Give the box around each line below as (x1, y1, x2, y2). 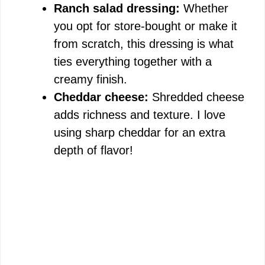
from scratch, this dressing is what (54, 37, 234, 50)
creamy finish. (54, 73, 127, 86)
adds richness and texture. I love (54, 108, 225, 121)
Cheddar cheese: (54, 91, 148, 104)
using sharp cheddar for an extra (54, 126, 225, 139)
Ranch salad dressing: (54, 2, 180, 15)
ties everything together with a (54, 55, 212, 68)
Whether (180, 2, 228, 15)
